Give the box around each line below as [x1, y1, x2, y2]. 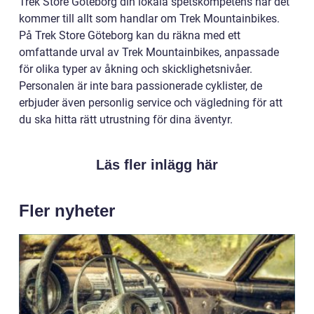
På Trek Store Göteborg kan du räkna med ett [19, 29, 240, 43]
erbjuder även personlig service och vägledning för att [19, 96, 282, 110]
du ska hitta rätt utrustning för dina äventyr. [19, 113, 233, 127]
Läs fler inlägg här [96, 157, 218, 173]
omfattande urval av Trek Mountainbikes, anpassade [19, 46, 279, 60]
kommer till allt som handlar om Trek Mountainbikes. [19, 12, 280, 26]
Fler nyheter [19, 201, 115, 221]
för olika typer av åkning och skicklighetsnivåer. [19, 62, 252, 76]
